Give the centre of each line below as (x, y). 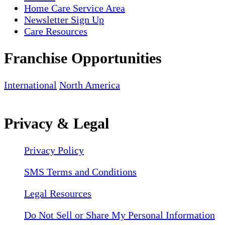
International (30, 85)
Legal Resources (58, 194)
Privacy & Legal (57, 124)
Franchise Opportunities (83, 58)
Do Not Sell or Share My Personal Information (120, 215)
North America (90, 85)
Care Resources (56, 31)
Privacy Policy (54, 150)
